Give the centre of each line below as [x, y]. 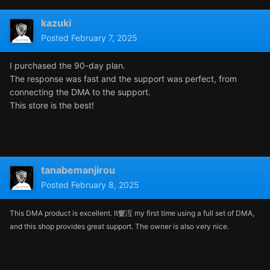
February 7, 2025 [104, 38]
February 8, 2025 [105, 185]
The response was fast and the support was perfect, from [123, 79]
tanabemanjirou [78, 170]
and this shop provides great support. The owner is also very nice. [119, 227]
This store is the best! [52, 105]
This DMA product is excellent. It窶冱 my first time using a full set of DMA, [132, 213]
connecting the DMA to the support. [80, 92]
